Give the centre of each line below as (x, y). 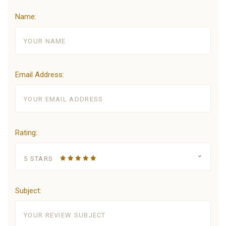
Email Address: (40, 74)
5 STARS (39, 158)
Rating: (26, 132)
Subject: (28, 190)
